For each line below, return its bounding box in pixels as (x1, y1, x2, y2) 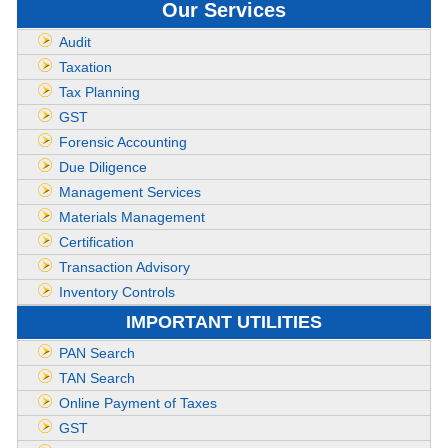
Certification (59, 234, 134, 250)
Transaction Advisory (59, 259, 190, 275)
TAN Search (59, 370, 135, 386)
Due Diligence (59, 159, 147, 175)
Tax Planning (59, 84, 140, 100)
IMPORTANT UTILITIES (126, 312, 322, 332)
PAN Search (59, 345, 135, 361)
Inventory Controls (59, 284, 175, 300)
